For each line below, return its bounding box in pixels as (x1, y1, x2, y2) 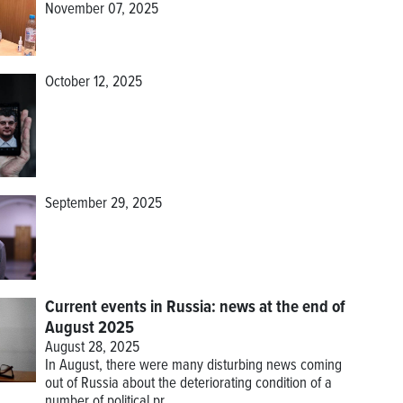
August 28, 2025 (44, 337, 139, 358)
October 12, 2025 (44, 72, 142, 93)
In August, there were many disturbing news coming (44, 355, 342, 376)
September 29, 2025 (44, 194, 162, 214)
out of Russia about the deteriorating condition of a (44, 373, 332, 394)
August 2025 (44, 317, 134, 339)
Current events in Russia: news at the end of (44, 296, 345, 318)
